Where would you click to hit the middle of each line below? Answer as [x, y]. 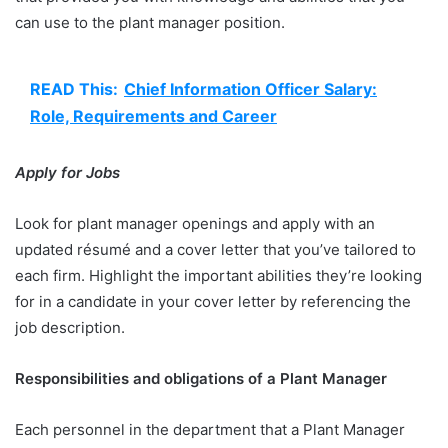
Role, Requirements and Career [153, 115]
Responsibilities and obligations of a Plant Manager [203, 378]
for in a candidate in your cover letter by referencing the [213, 301]
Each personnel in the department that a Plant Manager [210, 429]
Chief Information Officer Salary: [250, 88]
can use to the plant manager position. [152, 22]
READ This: [74, 88]
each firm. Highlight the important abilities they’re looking [218, 275]
